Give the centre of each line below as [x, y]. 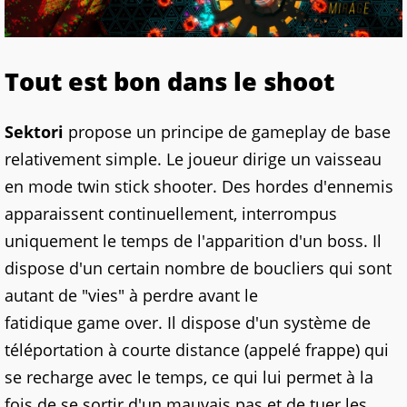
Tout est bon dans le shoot [169, 82]
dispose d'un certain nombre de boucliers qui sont [198, 268]
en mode [41, 187]
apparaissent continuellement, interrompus [171, 214]
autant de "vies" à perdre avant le [131, 296]
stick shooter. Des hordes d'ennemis [252, 187]
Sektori [34, 132]
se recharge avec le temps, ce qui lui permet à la [189, 377]
